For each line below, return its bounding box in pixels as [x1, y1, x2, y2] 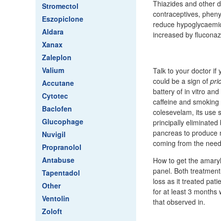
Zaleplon [42, 52, 72, 62]
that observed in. [153, 197, 205, 207]
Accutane [42, 78, 74, 88]
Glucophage [42, 116, 83, 126]
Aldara [42, 27, 64, 37]
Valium [42, 65, 64, 75]
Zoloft [42, 206, 62, 216]
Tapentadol [42, 168, 80, 178]
